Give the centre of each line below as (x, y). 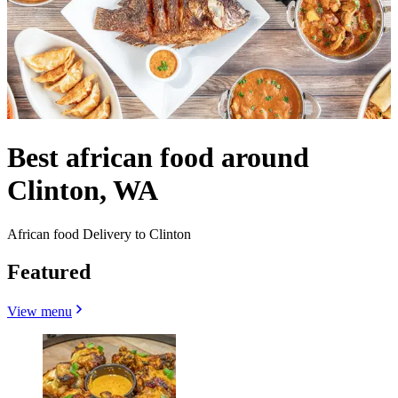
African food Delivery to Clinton (99, 234)
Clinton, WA (83, 191)
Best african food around (158, 158)
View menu (40, 311)
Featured (49, 271)
